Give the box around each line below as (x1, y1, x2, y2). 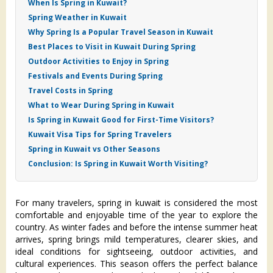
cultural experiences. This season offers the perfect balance (15, 258, 258, 269)
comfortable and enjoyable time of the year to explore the (15, 209, 258, 221)
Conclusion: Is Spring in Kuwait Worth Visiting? (28, 158, 208, 169)
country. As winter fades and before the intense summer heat (15, 221, 258, 233)
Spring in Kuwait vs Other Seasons (28, 144, 160, 154)
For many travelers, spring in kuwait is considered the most (15, 197, 258, 208)
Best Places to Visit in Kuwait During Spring (28, 41, 196, 52)
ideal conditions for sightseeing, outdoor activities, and (15, 246, 258, 257)
